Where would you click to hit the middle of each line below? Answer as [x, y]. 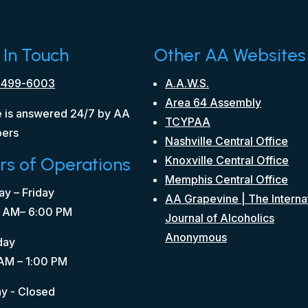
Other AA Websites [230, 55]
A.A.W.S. [187, 83]
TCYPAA [188, 121]
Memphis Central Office [227, 179]
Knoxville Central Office [227, 160]
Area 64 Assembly [213, 102]
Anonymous [196, 237]
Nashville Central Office [227, 141]
